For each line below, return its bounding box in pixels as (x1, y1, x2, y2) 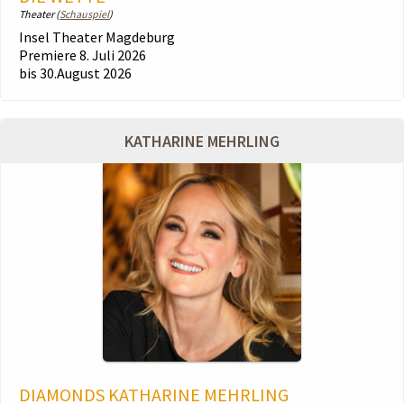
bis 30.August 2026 (19, 64, 132, 82)
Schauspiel (60, 7, 109, 21)
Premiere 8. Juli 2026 (19, 46, 146, 64)
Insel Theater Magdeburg (19, 28, 175, 46)
